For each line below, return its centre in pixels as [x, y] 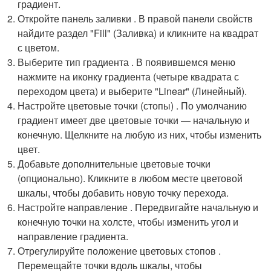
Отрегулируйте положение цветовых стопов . [119, 251]
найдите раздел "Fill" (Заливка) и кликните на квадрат [138, 33]
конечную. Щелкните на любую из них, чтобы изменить [140, 135]
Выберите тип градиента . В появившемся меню [127, 62]
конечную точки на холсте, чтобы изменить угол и [128, 222]
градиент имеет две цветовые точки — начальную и [134, 120]
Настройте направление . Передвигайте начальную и [138, 207]
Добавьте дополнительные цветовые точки [114, 164]
